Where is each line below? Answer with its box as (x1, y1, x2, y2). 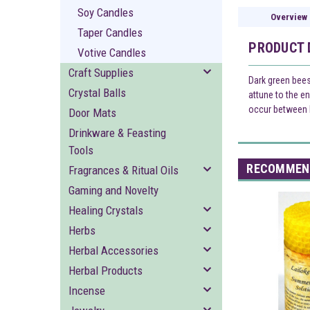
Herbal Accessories (69, 244, 158, 257)
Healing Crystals (69, 203, 143, 217)
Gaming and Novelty (69, 183, 158, 197)
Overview (270, 12, 307, 23)
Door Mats (69, 106, 116, 120)
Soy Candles (77, 6, 134, 19)
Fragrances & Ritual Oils (69, 163, 179, 177)
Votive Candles (77, 46, 146, 60)
